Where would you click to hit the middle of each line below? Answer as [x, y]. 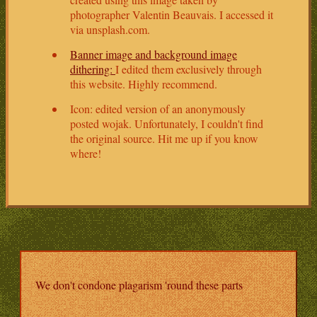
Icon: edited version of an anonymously [158, 108]
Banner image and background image [154, 54]
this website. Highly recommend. [144, 83]
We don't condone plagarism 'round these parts [139, 284]
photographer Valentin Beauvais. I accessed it [172, 14]
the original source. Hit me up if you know [164, 138]
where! [86, 153]
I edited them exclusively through [189, 69]
